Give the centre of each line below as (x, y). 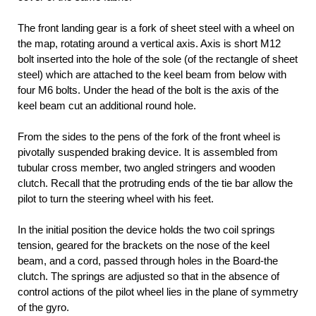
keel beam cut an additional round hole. (107, 106)
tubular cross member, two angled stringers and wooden (146, 168)
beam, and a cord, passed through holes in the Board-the (148, 261)
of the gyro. (43, 308)
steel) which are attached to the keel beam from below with (152, 75)
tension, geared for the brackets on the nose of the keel (144, 245)
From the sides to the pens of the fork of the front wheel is (149, 137)
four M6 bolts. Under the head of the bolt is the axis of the (148, 90)
